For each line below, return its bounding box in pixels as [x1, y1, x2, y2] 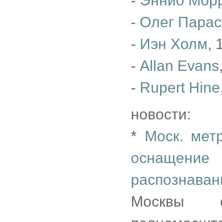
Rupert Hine [140, 79, 220, 96]
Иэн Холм [140, 36, 208, 52]
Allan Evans [140, 57, 219, 74]
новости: [131, 106, 191, 122]
